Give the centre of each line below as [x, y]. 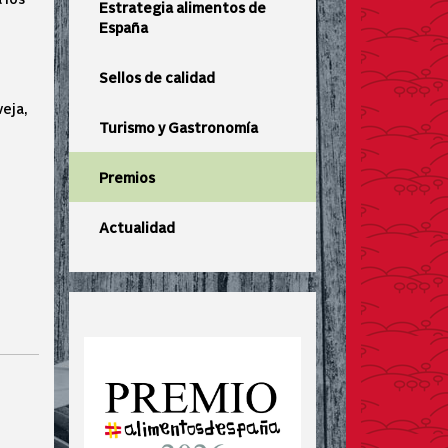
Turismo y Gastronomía [178, 127]
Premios [126, 177]
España [123, 27]
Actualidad [136, 227]
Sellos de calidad [156, 77]
